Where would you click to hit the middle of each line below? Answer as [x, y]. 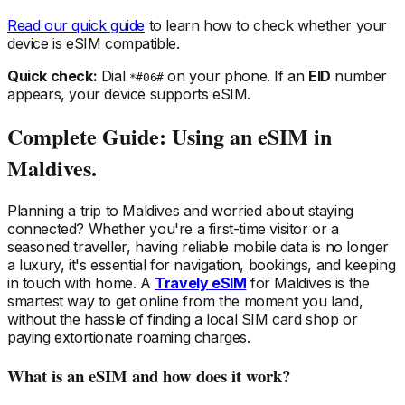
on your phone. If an [236, 75]
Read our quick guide [76, 25]
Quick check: [52, 75]
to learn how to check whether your [266, 25]
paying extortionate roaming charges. [129, 338]
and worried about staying [266, 211]
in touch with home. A [81, 283]
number [359, 75]
